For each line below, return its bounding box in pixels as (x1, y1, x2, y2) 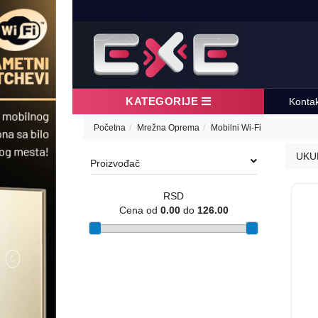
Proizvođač (90, 157, 140, 169)
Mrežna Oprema (137, 122, 199, 133)
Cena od (119, 204, 160, 216)
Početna (94, 122, 126, 133)
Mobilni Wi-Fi (211, 122, 261, 133)
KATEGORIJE (126, 94, 202, 107)
